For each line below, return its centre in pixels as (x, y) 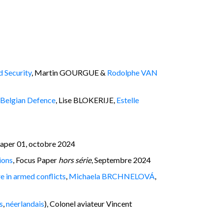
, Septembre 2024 (121, 160)
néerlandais (25, 203)
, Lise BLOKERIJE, (86, 100)
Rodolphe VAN (132, 72)
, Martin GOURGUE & (69, 72)
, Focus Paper (36, 160)
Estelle (128, 100)
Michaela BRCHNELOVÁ (112, 176)
